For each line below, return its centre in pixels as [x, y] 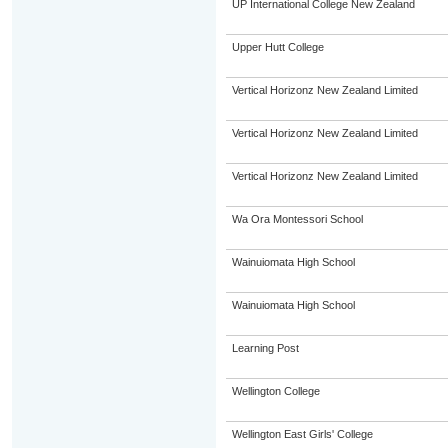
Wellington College [275, 391]
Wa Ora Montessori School [297, 219]
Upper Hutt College [277, 47]
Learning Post [265, 348]
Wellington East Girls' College [302, 434]
